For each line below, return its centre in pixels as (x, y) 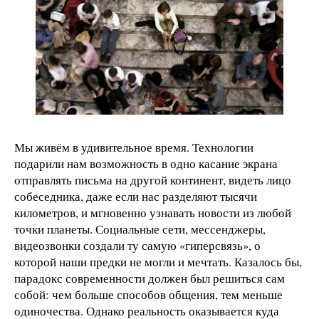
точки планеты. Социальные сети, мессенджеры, (140, 229)
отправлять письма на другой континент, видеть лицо (153, 180)
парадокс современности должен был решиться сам (150, 278)
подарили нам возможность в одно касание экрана (146, 164)
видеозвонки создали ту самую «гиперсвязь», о (137, 246)
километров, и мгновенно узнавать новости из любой (153, 213)
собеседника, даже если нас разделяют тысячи (136, 197)
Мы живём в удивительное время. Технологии (134, 147)
